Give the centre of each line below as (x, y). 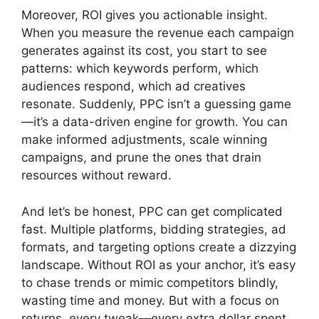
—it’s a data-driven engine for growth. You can (155, 122)
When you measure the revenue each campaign (158, 33)
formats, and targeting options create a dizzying (159, 247)
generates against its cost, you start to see (144, 51)
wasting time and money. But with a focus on (150, 300)
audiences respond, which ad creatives (134, 87)
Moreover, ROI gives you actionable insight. (145, 15)
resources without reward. (96, 176)
